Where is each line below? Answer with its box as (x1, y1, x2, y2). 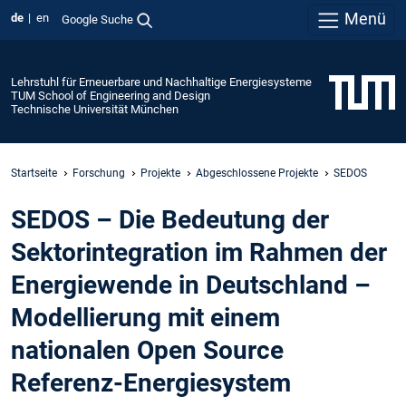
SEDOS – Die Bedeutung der (11, 205, 329, 236)
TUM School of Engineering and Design (11, 88, 210, 102)
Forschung (72, 166, 125, 179)
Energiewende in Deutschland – (11, 270, 371, 301)
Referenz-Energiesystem (11, 368, 291, 399)
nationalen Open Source (11, 335, 284, 366)
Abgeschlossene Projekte (196, 166, 318, 179)
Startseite (11, 166, 57, 179)
